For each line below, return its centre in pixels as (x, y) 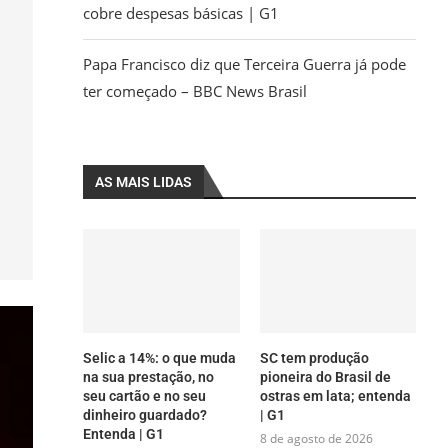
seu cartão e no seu (145, 396)
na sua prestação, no (149, 377)
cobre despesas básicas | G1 (181, 13)
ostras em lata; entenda (335, 396)
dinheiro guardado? (145, 415)
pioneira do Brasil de (325, 377)
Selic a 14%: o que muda (160, 358)
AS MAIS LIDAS (144, 182)
